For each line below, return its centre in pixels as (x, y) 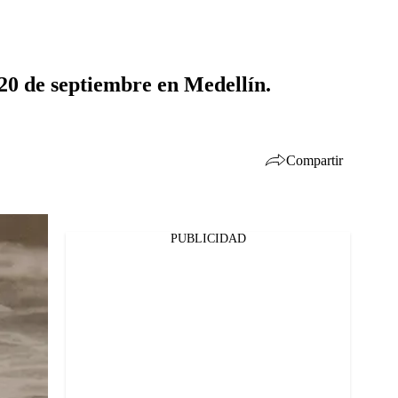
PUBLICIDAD (208, 239)
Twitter (65, 272)
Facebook (71, 249)
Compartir (314, 160)
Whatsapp (73, 295)
